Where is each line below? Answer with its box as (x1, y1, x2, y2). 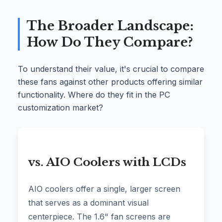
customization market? (18, 102, 103, 112)
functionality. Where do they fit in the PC (18, 89, 170, 100)
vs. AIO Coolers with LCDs (28, 155, 186, 169)
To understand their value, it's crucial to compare (18, 63, 204, 74)
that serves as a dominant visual (28, 198, 149, 208)
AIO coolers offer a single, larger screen (28, 184, 180, 194)
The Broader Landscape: (27, 17, 194, 34)
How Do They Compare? (27, 34, 193, 50)
